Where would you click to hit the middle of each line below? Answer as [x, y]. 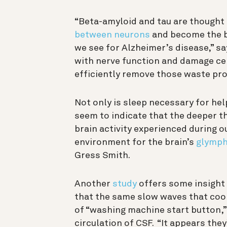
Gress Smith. [102, 155]
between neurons [112, 35]
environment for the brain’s [134, 142]
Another [92, 184]
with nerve [98, 61]
